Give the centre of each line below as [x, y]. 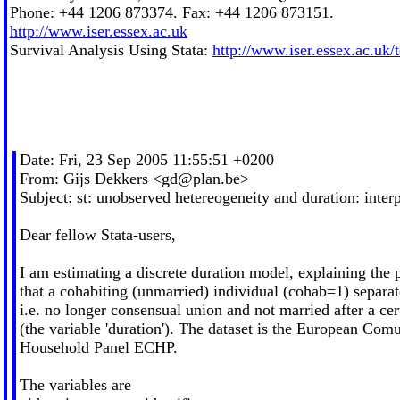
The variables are [75, 384]
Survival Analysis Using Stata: [111, 50]
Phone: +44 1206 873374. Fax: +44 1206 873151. [171, 12]
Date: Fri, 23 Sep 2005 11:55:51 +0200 [146, 159]
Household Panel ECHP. [98, 347]
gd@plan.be [200, 178]
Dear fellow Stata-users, [97, 234]
